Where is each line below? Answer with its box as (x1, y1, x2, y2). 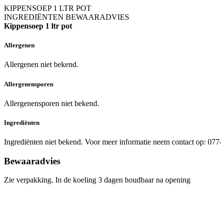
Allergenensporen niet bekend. (4, 99, 99, 108)
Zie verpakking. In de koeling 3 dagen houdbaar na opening (4, 176, 190, 184)
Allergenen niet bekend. (4, 60, 78, 69)
